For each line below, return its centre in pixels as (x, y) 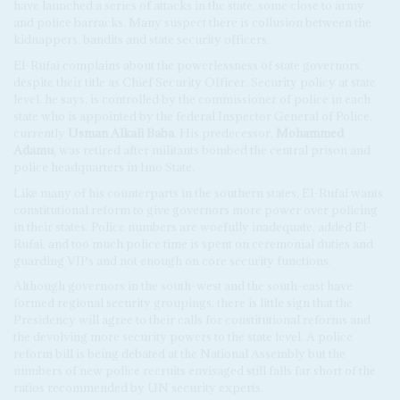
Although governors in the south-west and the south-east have (183, 286)
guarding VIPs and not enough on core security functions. (172, 260)
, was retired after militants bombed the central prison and (212, 150)
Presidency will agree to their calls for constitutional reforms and (192, 320)
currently (40, 133)
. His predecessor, (225, 133)
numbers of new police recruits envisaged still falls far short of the (194, 371)
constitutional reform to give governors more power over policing (195, 209)
